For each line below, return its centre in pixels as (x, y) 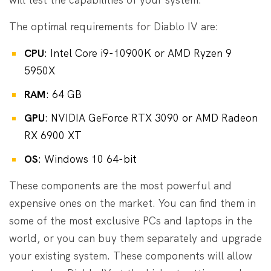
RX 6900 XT (53, 135)
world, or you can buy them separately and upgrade (135, 238)
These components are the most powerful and (120, 185)
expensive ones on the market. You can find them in (132, 203)
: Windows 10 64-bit (87, 159)
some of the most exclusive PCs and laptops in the (131, 220)
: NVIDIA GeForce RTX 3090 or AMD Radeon (151, 118)
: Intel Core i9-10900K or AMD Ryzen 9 (138, 53)
